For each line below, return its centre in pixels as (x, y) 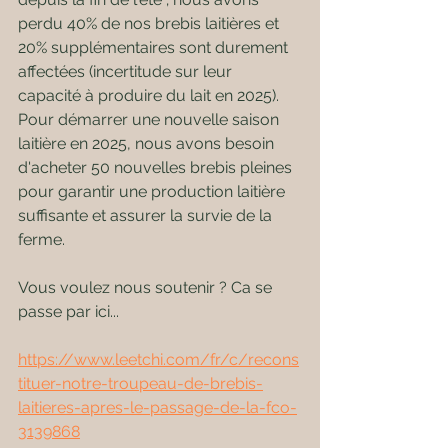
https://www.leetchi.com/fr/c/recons (158, 359)
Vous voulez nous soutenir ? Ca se (147, 287)
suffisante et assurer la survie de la (147, 215)
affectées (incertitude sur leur (127, 71)
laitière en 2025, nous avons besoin (148, 143)
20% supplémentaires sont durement (155, 47)
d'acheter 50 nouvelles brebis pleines (157, 167)
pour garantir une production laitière (153, 191)
